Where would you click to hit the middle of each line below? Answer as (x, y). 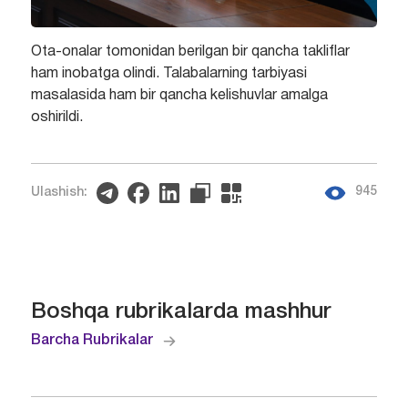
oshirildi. (56, 118)
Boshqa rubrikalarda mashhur (181, 312)
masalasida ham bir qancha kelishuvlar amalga (179, 96)
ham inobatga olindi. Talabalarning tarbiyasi (168, 74)
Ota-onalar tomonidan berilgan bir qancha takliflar (190, 52)
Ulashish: (59, 192)
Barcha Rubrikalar (92, 340)
